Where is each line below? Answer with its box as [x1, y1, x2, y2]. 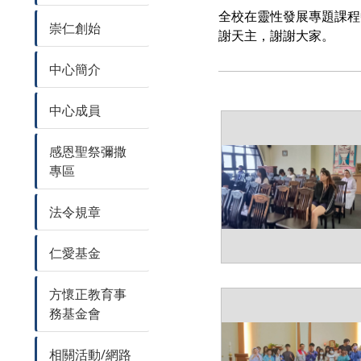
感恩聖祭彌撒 [49, 142, 127, 160]
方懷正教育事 [49, 284, 127, 303]
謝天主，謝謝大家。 [218, 26, 334, 44]
